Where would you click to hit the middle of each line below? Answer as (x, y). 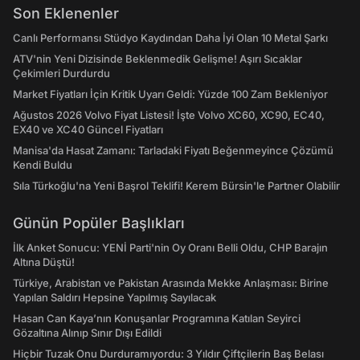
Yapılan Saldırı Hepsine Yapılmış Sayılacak (115, 297)
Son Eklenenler (66, 13)
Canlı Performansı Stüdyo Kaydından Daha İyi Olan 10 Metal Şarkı (170, 38)
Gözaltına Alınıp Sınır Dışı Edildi (87, 333)
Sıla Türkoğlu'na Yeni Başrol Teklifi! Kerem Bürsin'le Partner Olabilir (176, 186)
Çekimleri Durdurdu (61, 73)
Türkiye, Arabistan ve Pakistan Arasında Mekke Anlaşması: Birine (171, 283)
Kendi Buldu (43, 165)
